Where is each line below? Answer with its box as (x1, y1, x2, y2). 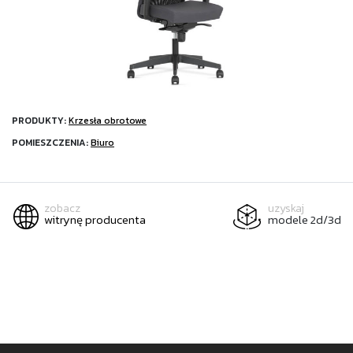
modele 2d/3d (268, 210, 341, 229)
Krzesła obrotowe (69, 113, 147, 128)
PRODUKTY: (12, 113, 69, 128)
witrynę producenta (44, 210, 146, 229)
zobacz (44, 200, 80, 217)
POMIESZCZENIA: (12, 136, 91, 150)
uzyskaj (268, 200, 304, 217)
